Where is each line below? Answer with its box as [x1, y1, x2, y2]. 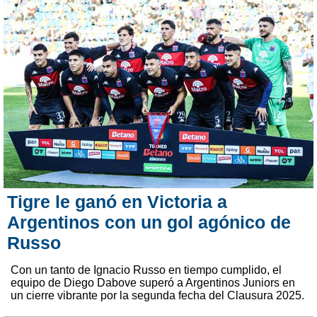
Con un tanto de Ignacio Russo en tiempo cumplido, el [11, 263, 282, 276]
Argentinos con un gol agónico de [7, 212, 291, 232]
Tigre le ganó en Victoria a [7, 191, 227, 212]
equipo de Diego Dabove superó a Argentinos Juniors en [11, 276, 295, 289]
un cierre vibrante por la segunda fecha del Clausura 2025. [11, 289, 304, 301]
